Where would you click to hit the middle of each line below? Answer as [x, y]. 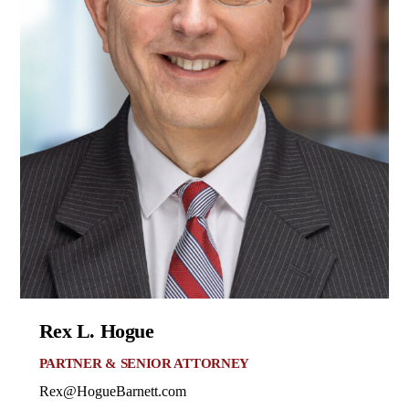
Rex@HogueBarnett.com [112, 391]
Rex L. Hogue [96, 331]
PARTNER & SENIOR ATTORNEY [144, 364]
